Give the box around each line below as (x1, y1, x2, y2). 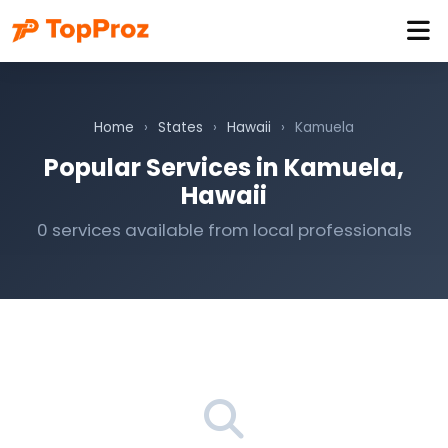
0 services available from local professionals (36, 218, 412, 242)
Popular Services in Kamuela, (44, 151, 404, 184)
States (158, 118, 203, 137)
